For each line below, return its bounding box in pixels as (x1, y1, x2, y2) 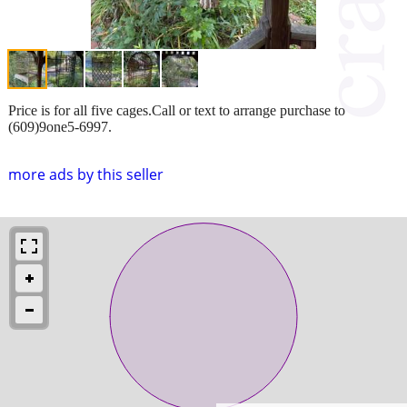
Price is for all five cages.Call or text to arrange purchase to (8, 102, 345, 118)
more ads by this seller (8, 164, 164, 184)
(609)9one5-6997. (8, 118, 112, 134)
